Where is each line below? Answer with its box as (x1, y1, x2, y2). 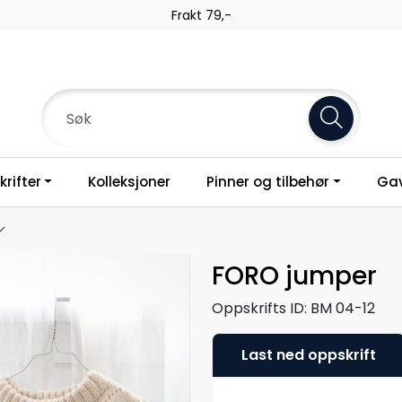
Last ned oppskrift (241, 344, 376, 365)
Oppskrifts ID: (212, 297, 307, 319)
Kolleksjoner (88, 172, 171, 191)
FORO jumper (212, 258, 377, 293)
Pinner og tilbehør (206, 172, 330, 191)
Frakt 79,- (170, 6, 232, 24)
